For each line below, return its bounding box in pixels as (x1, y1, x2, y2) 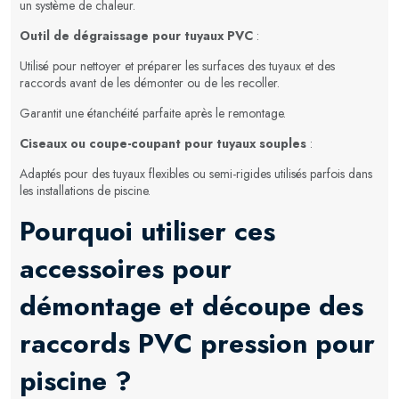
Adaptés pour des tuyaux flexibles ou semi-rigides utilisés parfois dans (20, 164, 372, 183)
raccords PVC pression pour (20, 323, 375, 362)
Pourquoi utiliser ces (20, 211, 275, 250)
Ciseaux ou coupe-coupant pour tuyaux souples (20, 134, 306, 152)
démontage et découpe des (20, 286, 363, 325)
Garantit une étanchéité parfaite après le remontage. (20, 103, 286, 122)
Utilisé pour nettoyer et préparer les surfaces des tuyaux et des (20, 56, 335, 75)
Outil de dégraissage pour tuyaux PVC (20, 26, 253, 45)
